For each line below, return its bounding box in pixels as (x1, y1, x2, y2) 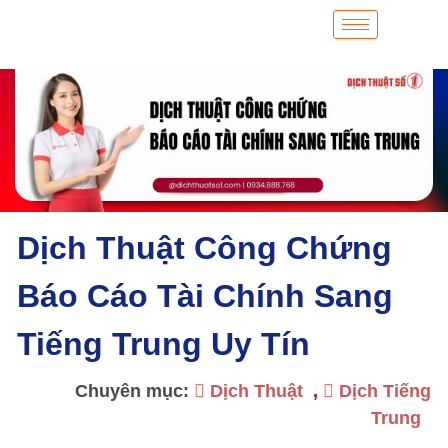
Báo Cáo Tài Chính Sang (17, 278, 393, 314)
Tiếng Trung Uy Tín (17, 326, 310, 362)
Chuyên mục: (75, 381, 194, 401)
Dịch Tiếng (339, 381, 431, 401)
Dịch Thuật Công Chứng (17, 230, 392, 266)
